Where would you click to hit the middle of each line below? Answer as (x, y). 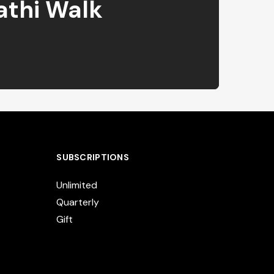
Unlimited (77, 185)
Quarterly (78, 202)
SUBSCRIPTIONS (93, 157)
